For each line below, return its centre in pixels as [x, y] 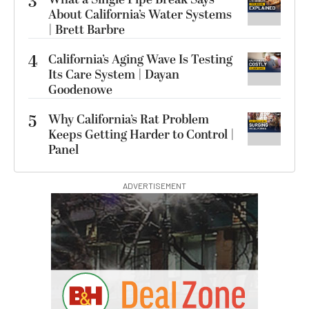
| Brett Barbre [87, 30]
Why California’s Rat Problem [129, 120]
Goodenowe [80, 90]
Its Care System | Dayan [114, 75]
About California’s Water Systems [140, 15]
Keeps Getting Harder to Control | [141, 135]
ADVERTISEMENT [154, 186]
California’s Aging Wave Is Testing [140, 60]
